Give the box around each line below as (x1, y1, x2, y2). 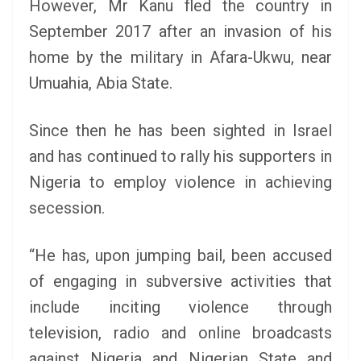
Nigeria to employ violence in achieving (29, 172, 332, 192)
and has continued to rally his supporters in (29, 147, 332, 166)
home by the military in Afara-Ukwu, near (29, 48, 332, 67)
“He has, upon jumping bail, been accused (29, 246, 332, 265)
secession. (29, 198, 105, 218)
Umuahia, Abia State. (29, 73, 172, 93)
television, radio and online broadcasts (29, 323, 332, 342)
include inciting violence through (29, 297, 332, 317)
